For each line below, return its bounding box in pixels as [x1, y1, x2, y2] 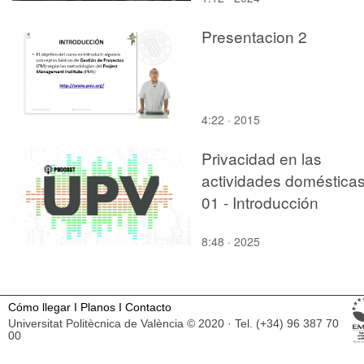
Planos [80, 301, 115, 314]
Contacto [125, 301, 171, 314]
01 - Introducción [201, 190, 318, 213]
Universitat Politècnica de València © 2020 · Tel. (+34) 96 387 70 [8, 317, 339, 330]
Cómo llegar [8, 301, 71, 314]
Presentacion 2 [201, 24, 307, 47]
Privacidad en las [201, 146, 322, 169]
